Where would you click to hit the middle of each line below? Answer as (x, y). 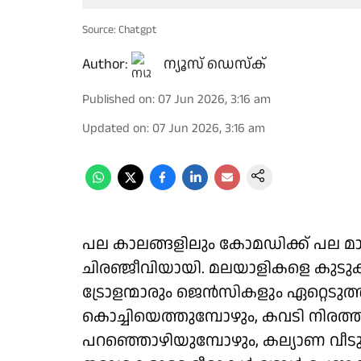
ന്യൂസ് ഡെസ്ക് (215, 64)
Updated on (114, 129)
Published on (117, 100)
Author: (105, 64)
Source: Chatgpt (120, 30)
